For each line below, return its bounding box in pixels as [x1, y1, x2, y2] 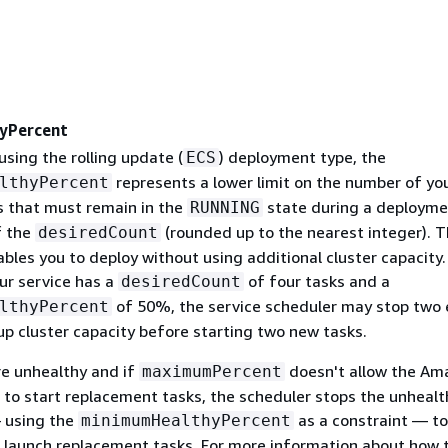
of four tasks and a [243, 271, 390, 292]
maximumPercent [141, 362, 282, 382]
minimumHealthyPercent [80, 411, 291, 431]
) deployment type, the [218, 147, 386, 168]
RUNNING [189, 198, 260, 218]
